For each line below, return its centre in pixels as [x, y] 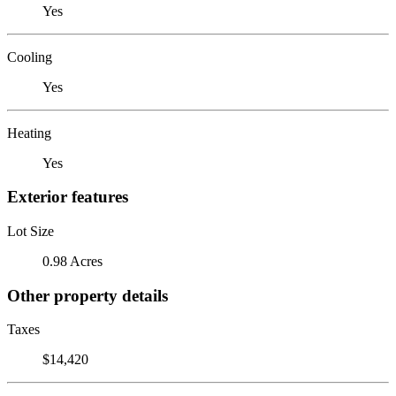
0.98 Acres [72, 261]
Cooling [30, 57]
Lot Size [30, 231]
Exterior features [68, 197]
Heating [29, 133]
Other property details [88, 295]
